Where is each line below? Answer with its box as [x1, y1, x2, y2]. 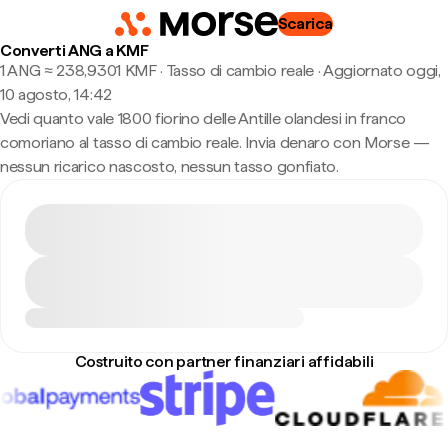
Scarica [277, 14, 333, 33]
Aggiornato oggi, [322, 61, 441, 80]
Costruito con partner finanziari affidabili [74, 352, 374, 371]
